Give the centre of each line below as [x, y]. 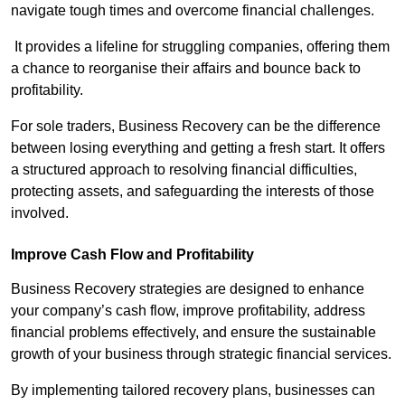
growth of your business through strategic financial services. [201, 353]
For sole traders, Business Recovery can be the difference [196, 126]
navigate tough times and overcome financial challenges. [193, 10]
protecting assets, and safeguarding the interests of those [193, 191]
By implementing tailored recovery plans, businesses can [193, 390]
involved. [40, 212]
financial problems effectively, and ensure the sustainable [193, 332]
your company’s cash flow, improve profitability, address [188, 310]
